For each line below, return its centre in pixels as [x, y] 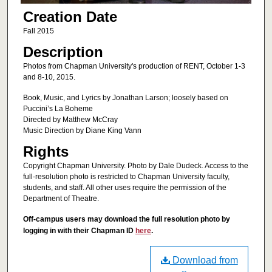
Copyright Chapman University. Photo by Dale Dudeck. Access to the [135, 166]
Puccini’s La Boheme [58, 108]
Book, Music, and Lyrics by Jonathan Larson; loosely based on [125, 97]
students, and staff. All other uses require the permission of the [124, 188]
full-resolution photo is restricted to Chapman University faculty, [126, 177]
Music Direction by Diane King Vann [82, 130]
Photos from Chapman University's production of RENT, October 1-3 [134, 66]
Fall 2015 [38, 31]
